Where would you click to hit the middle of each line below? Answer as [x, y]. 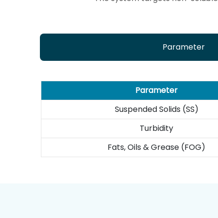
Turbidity [157, 128]
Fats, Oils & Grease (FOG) [157, 147]
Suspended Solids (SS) [156, 109]
